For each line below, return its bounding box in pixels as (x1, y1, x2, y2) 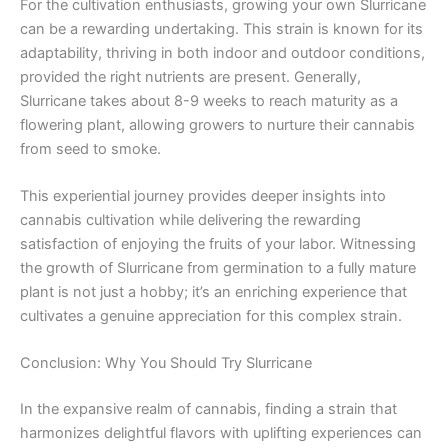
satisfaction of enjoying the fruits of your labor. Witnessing (20, 234, 416, 253)
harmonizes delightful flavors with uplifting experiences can (20, 424, 422, 443)
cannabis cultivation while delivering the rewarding (20, 210, 361, 229)
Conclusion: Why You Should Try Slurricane (20, 354, 312, 373)
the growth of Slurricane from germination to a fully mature (20, 258, 416, 277)
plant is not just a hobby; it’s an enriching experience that (20, 282, 407, 301)
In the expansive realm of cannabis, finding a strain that (20, 400, 397, 419)
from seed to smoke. (20, 139, 161, 158)
